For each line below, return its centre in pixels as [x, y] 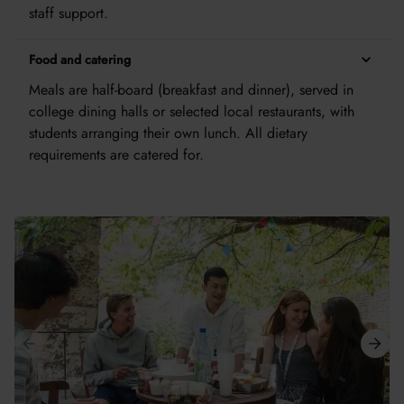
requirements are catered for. [116, 155]
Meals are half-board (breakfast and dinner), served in [191, 90]
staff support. [69, 13]
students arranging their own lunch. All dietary [168, 133]
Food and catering [80, 60]
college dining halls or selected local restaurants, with [192, 111]
